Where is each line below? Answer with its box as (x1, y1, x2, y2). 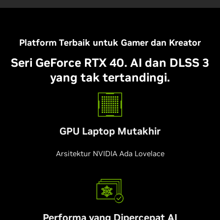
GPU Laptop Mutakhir (59, 125, 161, 137)
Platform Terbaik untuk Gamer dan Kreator (19, 37, 201, 48)
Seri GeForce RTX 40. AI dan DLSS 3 (11, 55, 209, 70)
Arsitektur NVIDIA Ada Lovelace (55, 149, 165, 158)
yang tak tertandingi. (50, 70, 170, 85)
